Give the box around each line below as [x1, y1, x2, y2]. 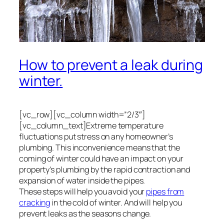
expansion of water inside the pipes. [19, 174, 145, 186]
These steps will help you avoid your [19, 185, 146, 197]
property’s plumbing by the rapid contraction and [19, 163, 190, 175]
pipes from [146, 185, 184, 197]
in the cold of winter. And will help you [50, 196, 182, 208]
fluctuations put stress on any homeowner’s [19, 130, 173, 142]
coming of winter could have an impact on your [19, 152, 183, 164]
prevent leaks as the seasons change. [19, 207, 151, 219]
